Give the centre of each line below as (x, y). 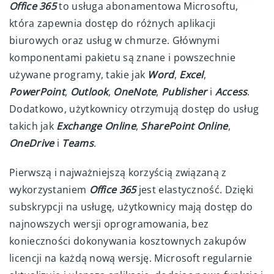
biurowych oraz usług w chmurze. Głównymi (114, 40)
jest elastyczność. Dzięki (195, 189)
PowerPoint (37, 91)
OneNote (135, 91)
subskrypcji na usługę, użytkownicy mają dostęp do (131, 206)
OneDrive (32, 143)
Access (231, 91)
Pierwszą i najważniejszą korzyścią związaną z (118, 172)
